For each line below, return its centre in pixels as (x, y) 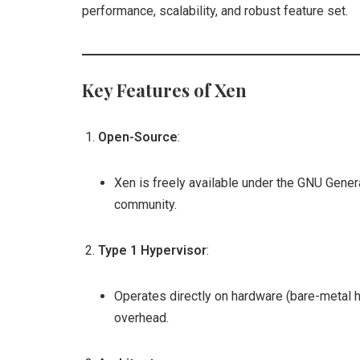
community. (145, 205)
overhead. (141, 318)
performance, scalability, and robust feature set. (215, 11)
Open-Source (138, 137)
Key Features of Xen (164, 90)
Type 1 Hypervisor (152, 250)
